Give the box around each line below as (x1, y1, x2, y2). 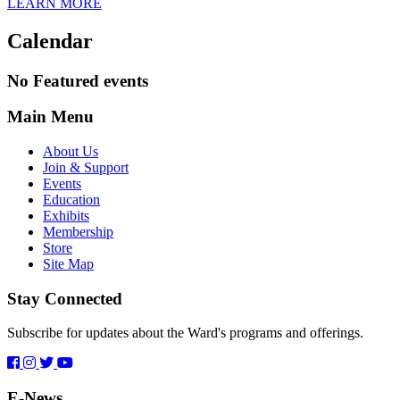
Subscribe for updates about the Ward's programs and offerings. (7, 325, 363, 341)
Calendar (7, 29, 93, 53)
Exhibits (43, 208, 89, 224)
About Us (43, 144, 98, 160)
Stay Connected (7, 288, 122, 308)
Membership (43, 224, 113, 240)
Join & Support (43, 160, 129, 176)
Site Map (43, 256, 94, 272)
